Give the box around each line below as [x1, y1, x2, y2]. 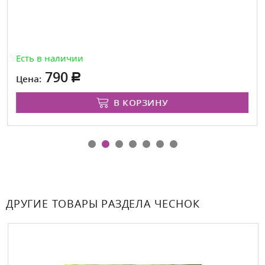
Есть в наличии [15, 51, 83, 64]
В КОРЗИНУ [112, 96, 168, 108]
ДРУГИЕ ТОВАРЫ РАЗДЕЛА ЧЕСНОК [6, 196, 200, 211]
